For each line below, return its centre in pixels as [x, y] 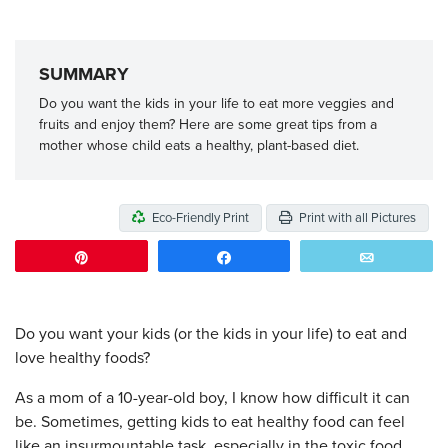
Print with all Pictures [356, 218]
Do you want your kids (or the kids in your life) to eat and [211, 334]
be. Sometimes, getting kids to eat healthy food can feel [210, 422]
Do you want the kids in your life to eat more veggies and [216, 103]
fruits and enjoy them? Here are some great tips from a [208, 124]
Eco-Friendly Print [199, 218]
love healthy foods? [82, 358]
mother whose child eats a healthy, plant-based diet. [199, 145]
